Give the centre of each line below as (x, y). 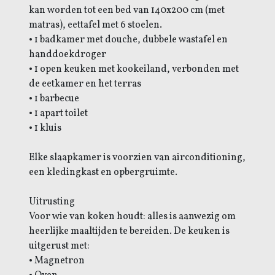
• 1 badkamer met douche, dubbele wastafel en (128, 40)
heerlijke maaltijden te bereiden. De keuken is (129, 231)
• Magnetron (56, 261)
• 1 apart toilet (58, 113)
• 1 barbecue (54, 99)
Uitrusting (52, 202)
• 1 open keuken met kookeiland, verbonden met (134, 69)
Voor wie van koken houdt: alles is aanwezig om (132, 216)
